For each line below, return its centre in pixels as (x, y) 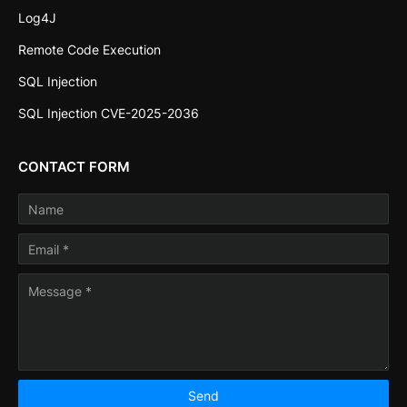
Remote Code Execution (89, 50)
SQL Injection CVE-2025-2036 (109, 114)
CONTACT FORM (74, 167)
